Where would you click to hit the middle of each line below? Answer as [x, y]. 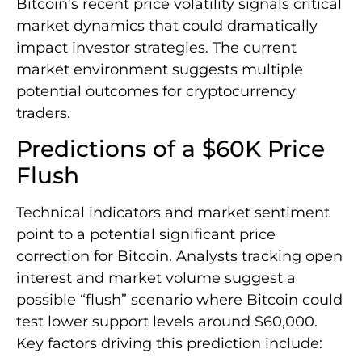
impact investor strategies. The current [156, 47]
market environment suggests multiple [160, 69]
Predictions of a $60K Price [170, 149]
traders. [43, 113]
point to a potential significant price [146, 235]
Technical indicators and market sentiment [173, 213]
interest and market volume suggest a [156, 278]
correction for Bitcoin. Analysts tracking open [179, 257]
